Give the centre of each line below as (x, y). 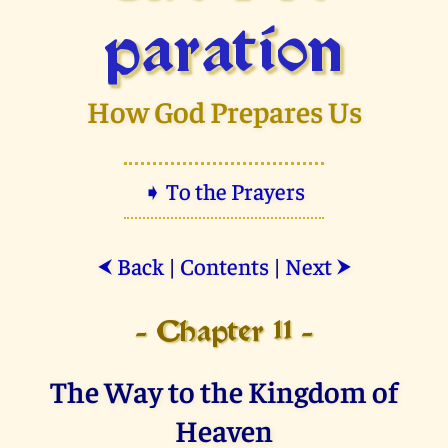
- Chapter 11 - (224, 334)
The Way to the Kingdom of (224, 391)
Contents (224, 266)
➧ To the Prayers (224, 191)
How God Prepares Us (224, 111)
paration (224, 54)
